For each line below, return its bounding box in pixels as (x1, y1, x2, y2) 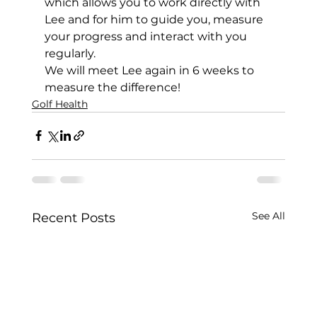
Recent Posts (31, 209, 115, 226)
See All (252, 209, 286, 222)
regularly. (44, 46, 98, 60)
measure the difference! (44, 80, 180, 94)
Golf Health (31, 97, 88, 110)
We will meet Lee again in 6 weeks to (44, 63, 257, 77)
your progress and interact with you (44, 29, 250, 43)
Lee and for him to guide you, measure (44, 12, 266, 26)
